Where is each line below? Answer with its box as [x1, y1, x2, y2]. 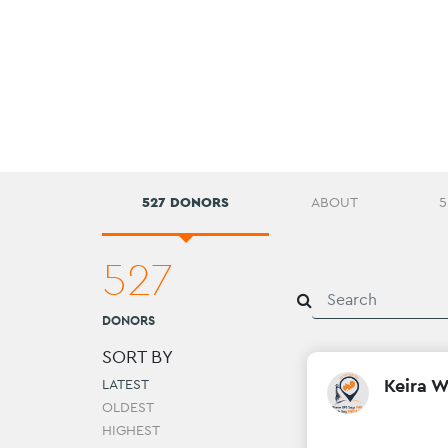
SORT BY [102, 345, 173, 369]
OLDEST [102, 398, 154, 417]
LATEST [102, 375, 149, 394]
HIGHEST [102, 421, 160, 440]
